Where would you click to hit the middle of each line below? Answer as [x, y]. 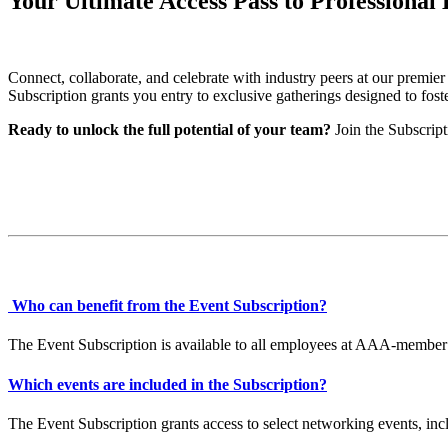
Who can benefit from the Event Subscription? [167, 306]
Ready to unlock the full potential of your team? [171, 129]
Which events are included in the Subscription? [167, 384]
